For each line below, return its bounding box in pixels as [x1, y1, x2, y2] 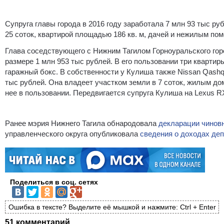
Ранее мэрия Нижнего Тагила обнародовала [5, 118, 158, 127]
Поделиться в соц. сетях [10, 177, 98, 186]
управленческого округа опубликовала [5, 129, 140, 138]
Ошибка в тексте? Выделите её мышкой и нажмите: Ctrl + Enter [8, 202, 216, 211]
